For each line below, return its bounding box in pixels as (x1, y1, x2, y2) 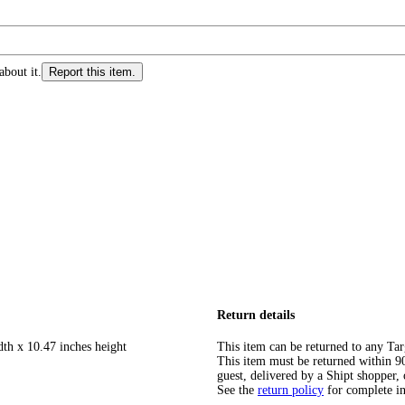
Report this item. (49, 65, 136, 80)
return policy (258, 382, 324, 397)
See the (217, 382, 254, 397)
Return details (217, 308, 295, 323)
